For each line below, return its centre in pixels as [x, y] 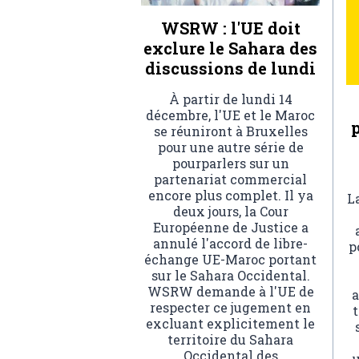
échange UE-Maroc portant [230, 260]
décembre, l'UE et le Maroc [230, 115]
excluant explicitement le [230, 324]
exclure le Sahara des [230, 48]
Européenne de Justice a [230, 228]
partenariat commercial [230, 179]
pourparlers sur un [230, 163]
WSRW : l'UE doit [230, 28]
